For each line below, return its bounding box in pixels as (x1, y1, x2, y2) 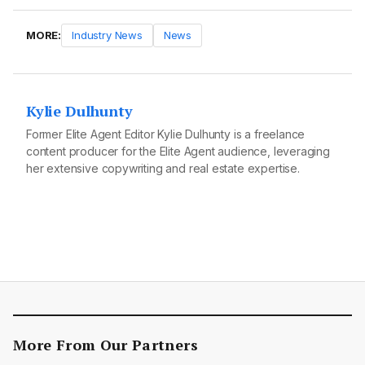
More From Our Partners (13, 335, 198, 355)
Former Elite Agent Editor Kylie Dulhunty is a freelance (26, 127, 306, 142)
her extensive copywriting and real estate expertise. (26, 161, 300, 176)
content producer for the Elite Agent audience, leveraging (26, 144, 330, 159)
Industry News (72, 29, 143, 42)
